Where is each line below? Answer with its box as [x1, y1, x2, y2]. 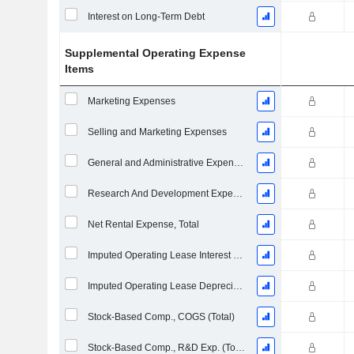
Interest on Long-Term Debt [87, 11, 205, 22]
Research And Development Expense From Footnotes [232, 188, 243, 199]
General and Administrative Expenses [233, 157, 243, 168]
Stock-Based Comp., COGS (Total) [87, 311, 235, 322]
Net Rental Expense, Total [87, 219, 199, 230]
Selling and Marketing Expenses [87, 126, 227, 137]
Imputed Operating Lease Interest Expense [232, 250, 243, 261]
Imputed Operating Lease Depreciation [232, 281, 243, 292]
